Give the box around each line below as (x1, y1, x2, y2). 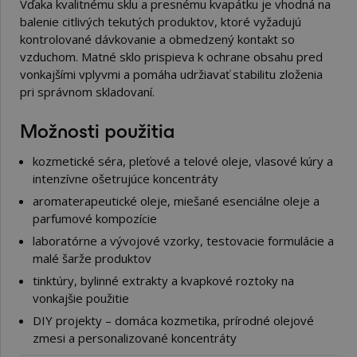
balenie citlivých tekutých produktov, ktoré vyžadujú (20, 14, 301, 29)
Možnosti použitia (20, 115, 175, 143)
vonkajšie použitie (33, 290, 129, 306)
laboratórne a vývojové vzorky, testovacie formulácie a (33, 233, 334, 249)
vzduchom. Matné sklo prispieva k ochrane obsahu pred (20, 49, 323, 65)
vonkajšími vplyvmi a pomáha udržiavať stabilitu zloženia (20, 66, 323, 82)
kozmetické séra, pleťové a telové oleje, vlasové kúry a (33, 153, 333, 169)
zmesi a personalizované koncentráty (33, 330, 237, 346)
